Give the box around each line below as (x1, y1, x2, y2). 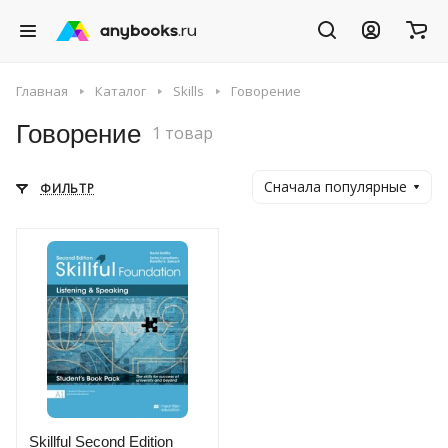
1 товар (152, 122, 213, 145)
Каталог (95, 82, 146, 100)
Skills (173, 82, 204, 100)
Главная (16, 82, 68, 100)
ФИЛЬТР (40, 180, 95, 196)
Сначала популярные (264, 177, 407, 196)
